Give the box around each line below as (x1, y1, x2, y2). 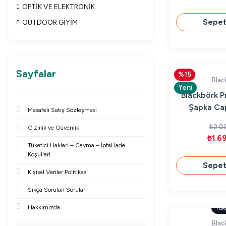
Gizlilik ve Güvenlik (28, 124, 79, 131)
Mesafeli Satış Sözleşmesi (28, 106, 97, 114)
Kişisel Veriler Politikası (28, 168, 88, 176)
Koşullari (28, 151, 50, 158)
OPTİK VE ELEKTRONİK (22, 3, 95, 11)
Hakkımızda (28, 204, 60, 211)
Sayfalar (16, 68, 56, 80)
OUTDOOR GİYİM (22, 18, 78, 27)
